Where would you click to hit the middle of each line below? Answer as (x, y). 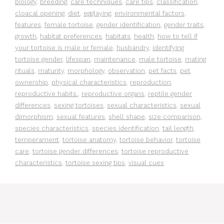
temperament (37, 140)
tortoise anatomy (89, 140)
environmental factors (149, 13)
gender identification (128, 25)
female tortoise (69, 25)
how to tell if (177, 36)
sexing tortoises (79, 105)
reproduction (150, 82)
